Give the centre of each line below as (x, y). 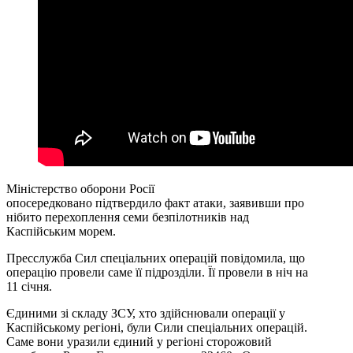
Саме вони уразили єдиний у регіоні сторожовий (139, 342)
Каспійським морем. (61, 232)
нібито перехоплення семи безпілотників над (128, 217)
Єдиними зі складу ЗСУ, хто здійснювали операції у (146, 314)
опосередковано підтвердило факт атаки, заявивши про (155, 203)
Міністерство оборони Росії (80, 189)
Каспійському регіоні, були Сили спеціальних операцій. (157, 328)
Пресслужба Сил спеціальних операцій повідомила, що (156, 258)
